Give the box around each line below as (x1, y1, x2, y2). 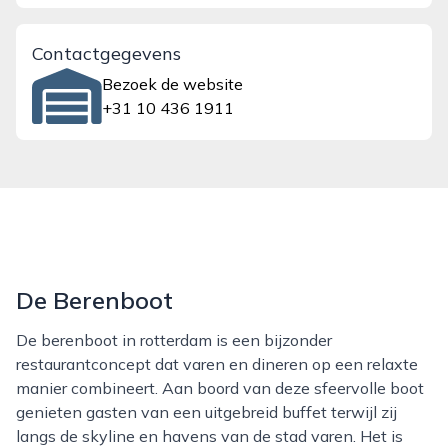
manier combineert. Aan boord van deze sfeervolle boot (16, 378, 424, 398)
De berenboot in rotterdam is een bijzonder (16, 330, 28, 350)
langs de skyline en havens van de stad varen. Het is (16, 426, 403, 446)
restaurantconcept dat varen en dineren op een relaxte (16, 354, 418, 374)
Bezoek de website (102, 74, 244, 94)
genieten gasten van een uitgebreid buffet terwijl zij (16, 402, 397, 422)
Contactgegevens (32, 42, 181, 65)
